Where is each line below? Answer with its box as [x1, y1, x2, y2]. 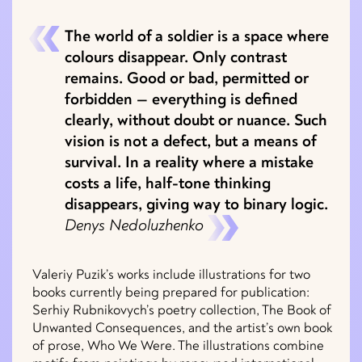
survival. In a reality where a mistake [65, 154, 314, 171]
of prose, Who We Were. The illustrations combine [32, 339, 324, 353]
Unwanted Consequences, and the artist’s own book [32, 321, 332, 335]
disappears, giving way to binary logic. [65, 196, 328, 213]
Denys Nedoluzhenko [65, 217, 204, 234]
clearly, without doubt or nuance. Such [65, 112, 327, 129]
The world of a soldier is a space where [65, 28, 329, 45]
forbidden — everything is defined [65, 91, 297, 108]
